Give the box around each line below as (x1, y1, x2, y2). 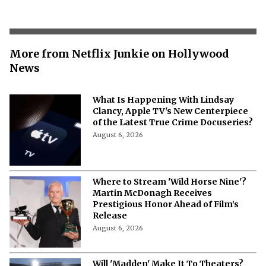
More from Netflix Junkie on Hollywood (9, 46, 229, 61)
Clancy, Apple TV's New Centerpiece (93, 105, 248, 116)
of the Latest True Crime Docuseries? (93, 116, 253, 128)
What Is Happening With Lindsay (93, 94, 234, 105)
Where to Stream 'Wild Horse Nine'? (93, 176, 246, 187)
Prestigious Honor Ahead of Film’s (93, 198, 239, 210)
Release (93, 210, 127, 221)
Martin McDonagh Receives (93, 187, 212, 198)
